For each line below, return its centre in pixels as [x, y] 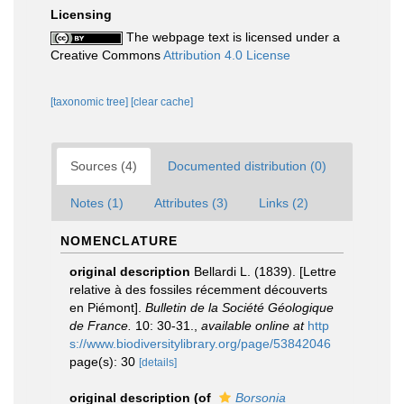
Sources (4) [104, 166]
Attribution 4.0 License [227, 55]
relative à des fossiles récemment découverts [198, 289]
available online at [252, 326]
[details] [158, 363]
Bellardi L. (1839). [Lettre [265, 271]
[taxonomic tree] [91, 102]
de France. [101, 326]
